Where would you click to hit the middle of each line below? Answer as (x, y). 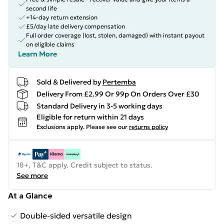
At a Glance (30, 195)
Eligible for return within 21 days (90, 117)
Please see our (107, 127)
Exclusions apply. (60, 127)
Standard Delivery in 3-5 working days (99, 106)
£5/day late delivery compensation (75, 26)
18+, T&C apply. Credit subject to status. (84, 165)
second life (41, 8)
